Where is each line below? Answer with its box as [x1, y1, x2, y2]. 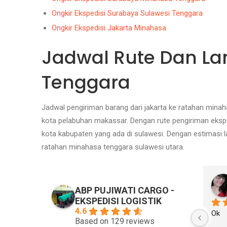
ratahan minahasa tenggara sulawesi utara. [42, 142, 184, 152]
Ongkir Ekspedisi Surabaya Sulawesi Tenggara [52, 8, 203, 18]
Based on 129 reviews [75, 216, 155, 226]
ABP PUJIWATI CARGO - [75, 184, 174, 196]
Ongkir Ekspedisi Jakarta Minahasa [52, 23, 166, 32]
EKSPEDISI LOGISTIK [75, 195, 162, 206]
